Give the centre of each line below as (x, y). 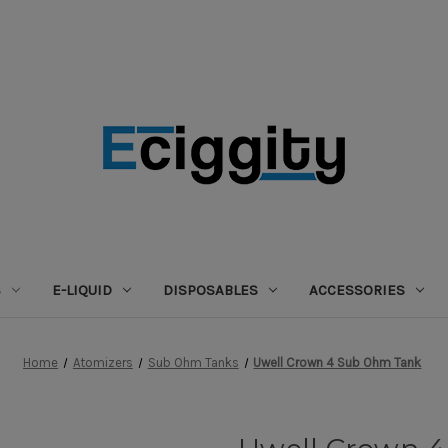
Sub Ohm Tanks (193, 362)
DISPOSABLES (210, 289)
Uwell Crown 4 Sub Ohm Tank (337, 362)
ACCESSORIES (356, 289)
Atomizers (102, 362)
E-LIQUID (82, 289)
